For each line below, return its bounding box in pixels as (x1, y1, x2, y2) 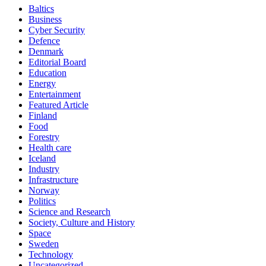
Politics (28, 196, 56, 207)
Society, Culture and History (28, 217, 135, 228)
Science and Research (28, 207, 110, 217)
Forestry (28, 132, 59, 142)
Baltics (28, 4, 54, 14)
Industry (28, 164, 59, 175)
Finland (28, 110, 57, 121)
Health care (28, 142, 71, 153)
